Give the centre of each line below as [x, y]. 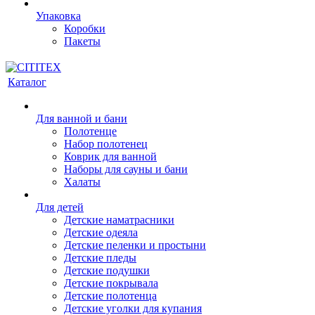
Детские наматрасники [119, 220]
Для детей [60, 207]
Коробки [85, 28]
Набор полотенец [106, 144]
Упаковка [58, 16]
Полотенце [90, 131]
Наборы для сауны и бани [126, 169]
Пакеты [82, 41]
